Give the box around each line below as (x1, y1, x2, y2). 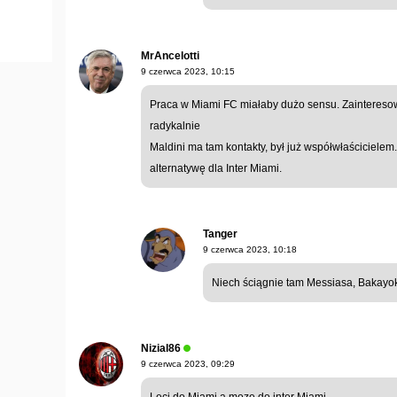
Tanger (203, 228, 237, 241)
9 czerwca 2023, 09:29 (141, 359, 235, 370)
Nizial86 (141, 342, 181, 355)
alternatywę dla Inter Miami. (150, 162, 282, 175)
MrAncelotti (141, 50, 199, 63)
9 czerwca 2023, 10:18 (203, 245, 297, 255)
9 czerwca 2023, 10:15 (141, 66, 235, 77)
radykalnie (150, 120, 200, 133)
